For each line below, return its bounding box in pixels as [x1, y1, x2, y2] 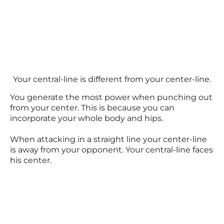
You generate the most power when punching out [10, 92, 212, 102]
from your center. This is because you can [10, 103, 174, 112]
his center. [10, 155, 51, 165]
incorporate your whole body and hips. [10, 113, 163, 123]
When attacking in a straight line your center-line [10, 134, 207, 144]
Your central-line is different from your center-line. [13, 74, 211, 84]
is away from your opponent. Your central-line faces [10, 145, 213, 154]
